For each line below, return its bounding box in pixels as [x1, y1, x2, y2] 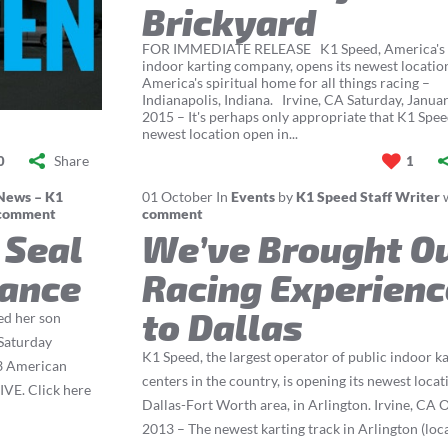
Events [231, 188, 276, 206]
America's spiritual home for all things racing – [142, 74, 431, 92]
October [161, 188, 214, 206]
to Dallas [142, 304, 304, 348]
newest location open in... [142, 125, 299, 143]
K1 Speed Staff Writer [296, 188, 441, 206]
